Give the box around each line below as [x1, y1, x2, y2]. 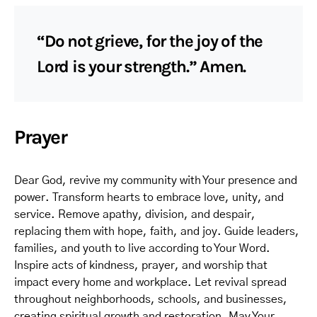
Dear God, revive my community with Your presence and [14, 175, 297, 186]
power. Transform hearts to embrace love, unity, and [14, 192, 284, 203]
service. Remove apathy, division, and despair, [14, 209, 255, 220]
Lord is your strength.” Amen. [37, 57, 246, 76]
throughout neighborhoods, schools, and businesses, [14, 294, 287, 305]
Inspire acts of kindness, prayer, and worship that [14, 260, 267, 271]
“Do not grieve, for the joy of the [37, 31, 263, 51]
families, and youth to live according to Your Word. [14, 243, 270, 254]
